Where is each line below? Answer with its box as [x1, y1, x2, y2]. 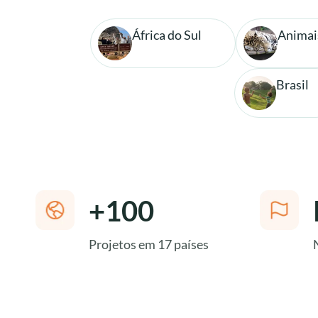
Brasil [275, 76, 309, 92]
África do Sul [132, 26, 202, 43]
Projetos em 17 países [89, 236, 209, 253]
